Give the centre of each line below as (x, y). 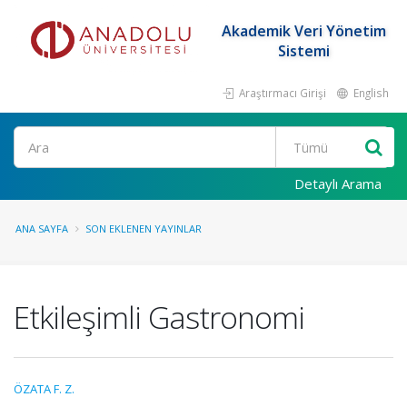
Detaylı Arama (338, 184)
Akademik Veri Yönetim (303, 31)
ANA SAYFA (42, 228)
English (370, 93)
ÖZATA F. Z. (44, 389)
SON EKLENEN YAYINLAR (144, 228)
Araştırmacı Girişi (281, 93)
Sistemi (303, 51)
